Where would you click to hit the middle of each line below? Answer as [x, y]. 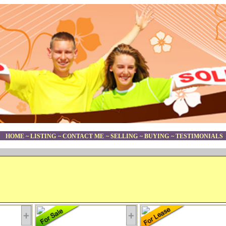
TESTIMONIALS [199, 136]
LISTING [43, 136]
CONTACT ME [83, 136]
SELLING [124, 136]
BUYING [156, 136]
